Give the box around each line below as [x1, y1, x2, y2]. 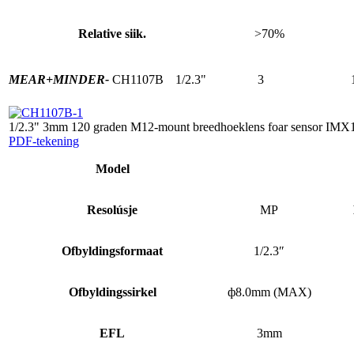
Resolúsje [87, 202, 137, 217]
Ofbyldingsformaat [62, 243, 163, 258]
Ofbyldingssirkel [68, 284, 156, 299]
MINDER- [53, 72, 109, 86]
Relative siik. [78, 26, 146, 40]
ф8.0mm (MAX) [227, 284, 311, 299]
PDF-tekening [9, 134, 79, 148]
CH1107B [112, 72, 164, 86]
